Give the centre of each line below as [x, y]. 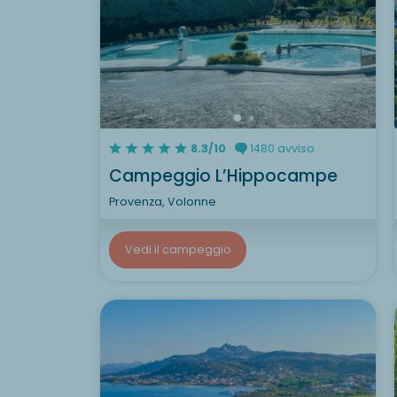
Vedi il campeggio [178, 249]
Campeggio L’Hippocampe [223, 175]
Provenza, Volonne [163, 201]
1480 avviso [280, 148]
